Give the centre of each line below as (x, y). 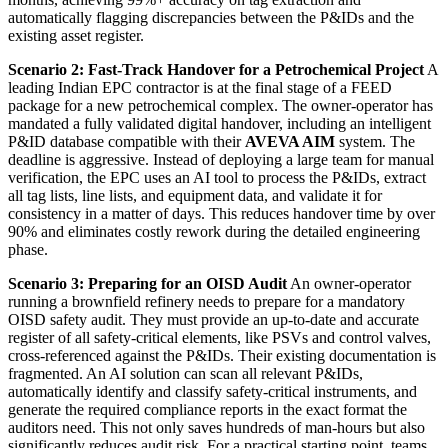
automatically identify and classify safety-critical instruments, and (212, 391)
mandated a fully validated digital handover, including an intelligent (219, 123)
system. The (375, 141)
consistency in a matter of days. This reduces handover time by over (221, 213)
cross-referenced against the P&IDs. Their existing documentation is (222, 355)
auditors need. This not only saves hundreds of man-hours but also (216, 427)
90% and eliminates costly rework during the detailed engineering (214, 231)
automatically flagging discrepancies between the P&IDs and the (211, 17)
